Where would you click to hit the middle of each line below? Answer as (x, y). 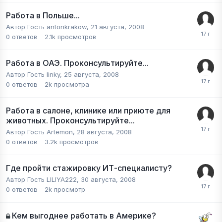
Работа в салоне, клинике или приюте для (88, 111)
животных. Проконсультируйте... (70, 120)
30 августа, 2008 (108, 179)
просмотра (72, 84)
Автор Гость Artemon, (41, 132)
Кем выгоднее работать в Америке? (84, 216)
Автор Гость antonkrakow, (48, 27)
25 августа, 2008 (91, 74)
